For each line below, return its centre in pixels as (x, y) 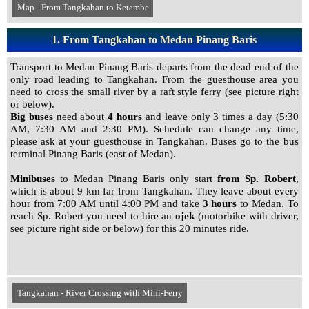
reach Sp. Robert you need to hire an (93, 216)
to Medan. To (268, 203)
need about (80, 117)
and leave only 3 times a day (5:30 (220, 117)
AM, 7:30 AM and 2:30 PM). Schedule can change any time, (154, 129)
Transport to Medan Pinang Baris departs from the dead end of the (154, 67)
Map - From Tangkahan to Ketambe (83, 7)
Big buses (32, 117)
